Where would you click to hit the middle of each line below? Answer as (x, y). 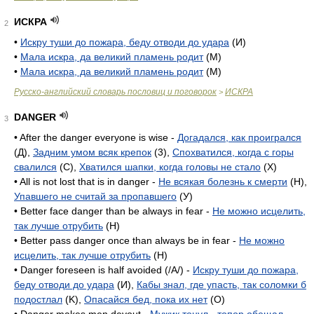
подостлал (38, 299)
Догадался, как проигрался (239, 137)
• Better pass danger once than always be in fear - (127, 240)
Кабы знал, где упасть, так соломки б (221, 285)
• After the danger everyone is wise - (96, 137)
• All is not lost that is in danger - (86, 182)
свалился (35, 167)
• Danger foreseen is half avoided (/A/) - (103, 270)
